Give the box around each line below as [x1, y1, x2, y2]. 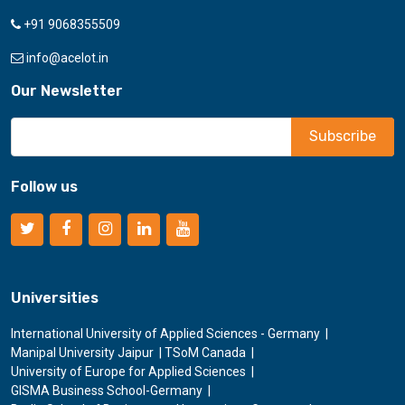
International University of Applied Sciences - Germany [11, 325, 320, 341]
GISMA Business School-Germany [11, 382, 202, 398]
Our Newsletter [11, 81, 123, 99]
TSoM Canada [165, 344, 246, 360]
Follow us [11, 177, 78, 195]
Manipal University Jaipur [11, 344, 154, 360]
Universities [11, 288, 99, 306]
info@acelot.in [26, 50, 108, 65]
